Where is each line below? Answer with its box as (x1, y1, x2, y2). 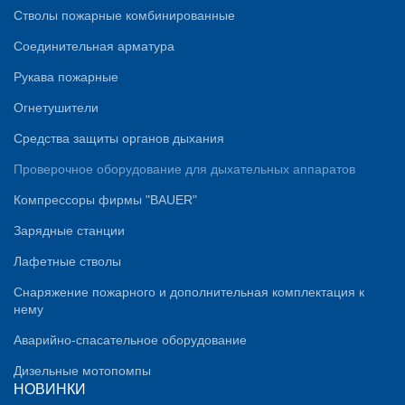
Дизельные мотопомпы (14, 363, 151, 378)
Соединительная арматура (14, 39, 174, 53)
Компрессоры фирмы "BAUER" (14, 193, 197, 207)
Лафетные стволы (14, 254, 121, 268)
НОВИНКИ (14, 381, 86, 397)
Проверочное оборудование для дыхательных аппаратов (14, 162, 355, 176)
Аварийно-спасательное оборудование (14, 333, 247, 347)
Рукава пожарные (14, 70, 118, 84)
